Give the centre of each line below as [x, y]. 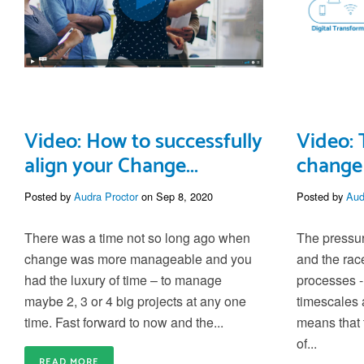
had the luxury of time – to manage [123, 280]
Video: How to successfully [143, 143]
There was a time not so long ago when [137, 238]
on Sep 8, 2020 [175, 197]
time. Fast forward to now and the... [124, 323]
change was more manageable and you [138, 259]
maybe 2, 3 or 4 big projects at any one [135, 301]
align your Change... [111, 167]
